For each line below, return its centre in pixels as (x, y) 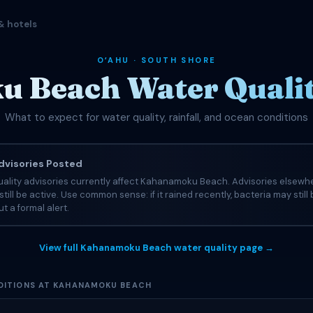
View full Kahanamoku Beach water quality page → (156, 248)
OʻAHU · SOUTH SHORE (156, 60)
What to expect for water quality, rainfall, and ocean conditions (156, 117)
